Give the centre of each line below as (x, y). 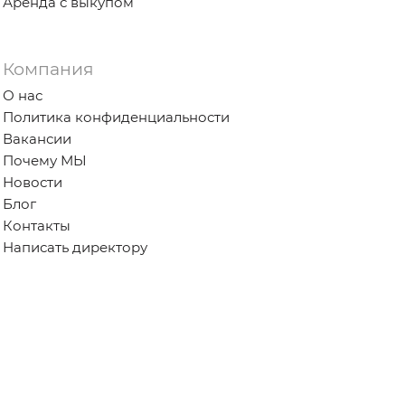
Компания (48, 69)
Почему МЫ (44, 160)
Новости (32, 182)
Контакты (36, 225)
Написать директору (75, 247)
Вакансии (37, 138)
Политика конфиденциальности (116, 117)
